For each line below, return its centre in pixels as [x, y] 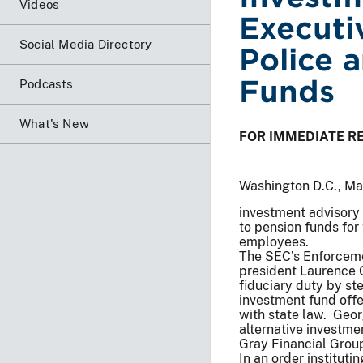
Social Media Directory [86, 44]
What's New [54, 123]
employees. [274, 241]
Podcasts [47, 83]
